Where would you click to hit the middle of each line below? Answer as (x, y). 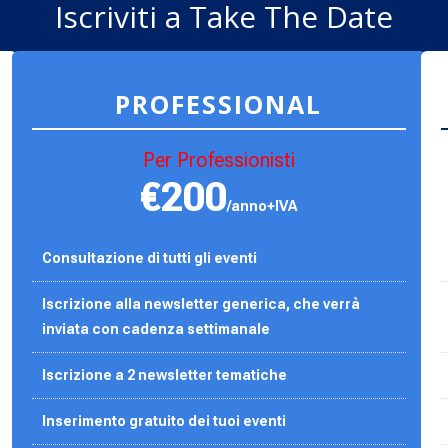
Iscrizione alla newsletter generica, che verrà (201, 303)
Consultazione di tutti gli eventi (150, 257)
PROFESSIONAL (219, 103)
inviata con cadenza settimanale (156, 328)
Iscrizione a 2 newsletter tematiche (166, 374)
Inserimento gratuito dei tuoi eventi (164, 420)
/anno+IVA (262, 205)
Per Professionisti (218, 159)
